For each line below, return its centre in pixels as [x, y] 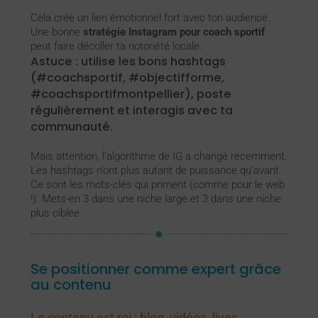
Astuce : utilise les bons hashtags [128, 61]
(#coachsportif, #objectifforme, [127, 77]
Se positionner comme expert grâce [155, 269]
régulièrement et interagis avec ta [131, 110]
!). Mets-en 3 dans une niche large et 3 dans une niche [155, 198]
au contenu [71, 284]
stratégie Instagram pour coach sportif [174, 32]
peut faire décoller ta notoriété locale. [116, 46]
